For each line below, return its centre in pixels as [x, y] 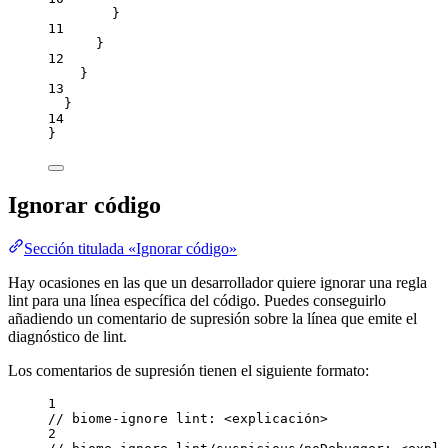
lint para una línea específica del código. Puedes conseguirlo [197, 301]
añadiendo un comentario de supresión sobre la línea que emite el [212, 319]
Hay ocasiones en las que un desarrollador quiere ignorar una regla [217, 283]
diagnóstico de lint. [67, 337]
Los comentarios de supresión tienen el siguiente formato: [188, 371]
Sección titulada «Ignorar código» [130, 249]
